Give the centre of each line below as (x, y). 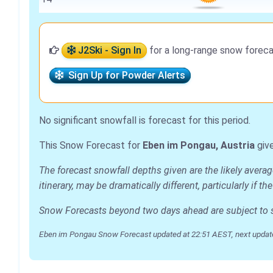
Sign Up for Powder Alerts (124, 76)
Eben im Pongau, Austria (199, 146)
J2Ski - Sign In (108, 51)
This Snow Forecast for (91, 146)
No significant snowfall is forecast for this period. (145, 121)
